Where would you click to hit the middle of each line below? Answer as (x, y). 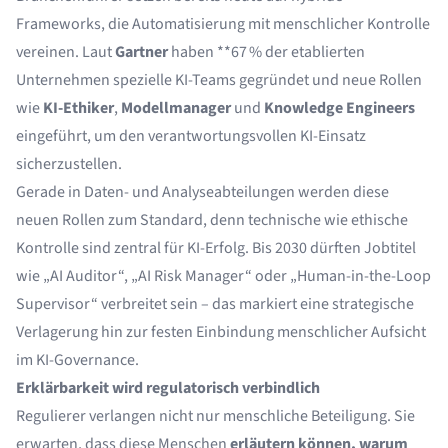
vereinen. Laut (65, 52)
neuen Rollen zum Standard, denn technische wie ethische (212, 220)
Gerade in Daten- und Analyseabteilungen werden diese (202, 192)
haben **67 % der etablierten (266, 52)
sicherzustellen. (69, 164)
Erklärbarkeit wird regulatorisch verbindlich (168, 388)
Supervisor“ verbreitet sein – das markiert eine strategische (215, 304)
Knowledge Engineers (339, 108)
